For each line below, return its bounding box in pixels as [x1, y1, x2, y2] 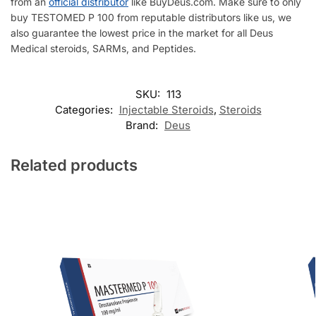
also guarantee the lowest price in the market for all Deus [11, 26, 273, 39]
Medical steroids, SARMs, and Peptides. [11, 42, 196, 54]
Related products [11, 156, 138, 175]
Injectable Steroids [119, 103, 214, 117]
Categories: [54, 103, 116, 117]
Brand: [126, 119, 161, 133]
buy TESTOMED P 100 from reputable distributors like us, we [11, 11, 291, 23]
